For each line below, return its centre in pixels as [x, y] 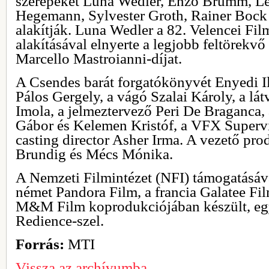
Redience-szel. [60, 220]
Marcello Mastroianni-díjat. [99, 58]
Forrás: [40, 244]
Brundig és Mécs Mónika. [94, 154]
